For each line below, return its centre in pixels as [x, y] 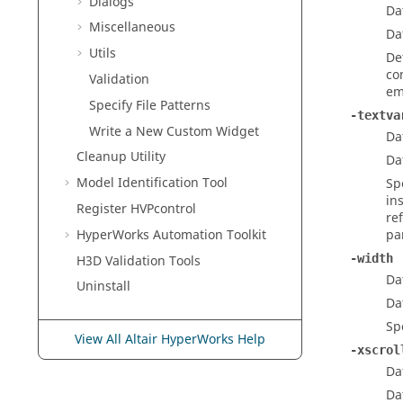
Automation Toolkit [208, 235]
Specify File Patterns [150, 105]
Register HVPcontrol [136, 210]
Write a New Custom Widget [174, 131]
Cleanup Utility [121, 157]
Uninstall [103, 287]
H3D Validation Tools [139, 261]
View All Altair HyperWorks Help [170, 340]
